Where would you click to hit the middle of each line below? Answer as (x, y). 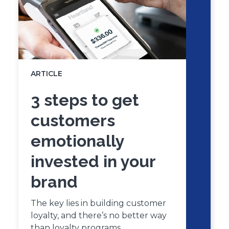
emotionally (78, 141)
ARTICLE (47, 73)
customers (73, 120)
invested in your (93, 161)
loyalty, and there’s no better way (99, 215)
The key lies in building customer (98, 203)
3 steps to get (85, 100)
